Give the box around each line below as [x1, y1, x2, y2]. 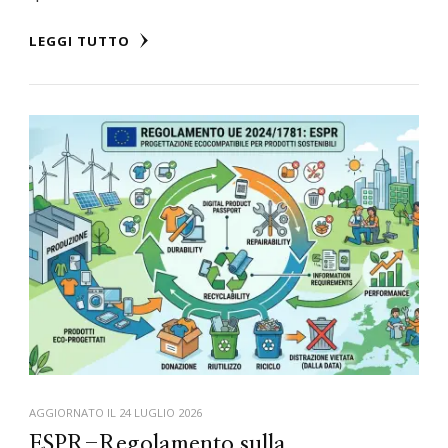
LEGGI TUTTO [29, 32, 134, 51]
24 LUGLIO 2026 [119, 405, 202, 421]
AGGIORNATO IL [29, 405, 119, 421]
